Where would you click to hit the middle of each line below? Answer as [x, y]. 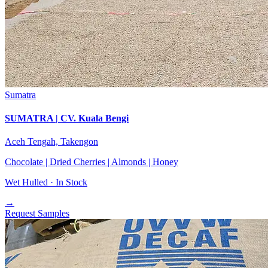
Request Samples [37, 214]
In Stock [71, 182]
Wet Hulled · [30, 182]
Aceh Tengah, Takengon [51, 142]
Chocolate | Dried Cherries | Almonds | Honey [92, 162]
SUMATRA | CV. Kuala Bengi [67, 118]
